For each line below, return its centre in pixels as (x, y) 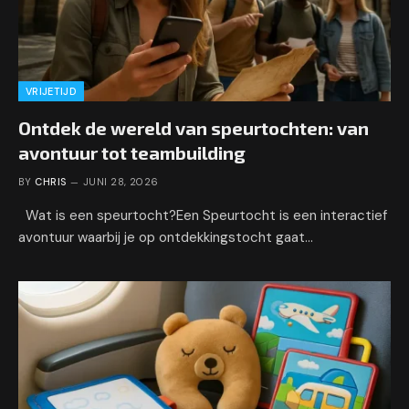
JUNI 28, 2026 (121, 181)
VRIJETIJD (51, 91)
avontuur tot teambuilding (132, 152)
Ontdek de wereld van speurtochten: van (194, 127)
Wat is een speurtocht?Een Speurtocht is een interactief (203, 215)
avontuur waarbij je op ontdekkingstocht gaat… (166, 237)
